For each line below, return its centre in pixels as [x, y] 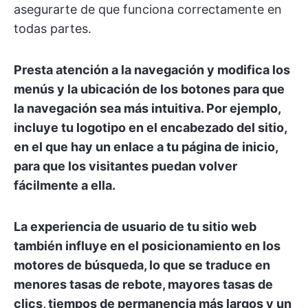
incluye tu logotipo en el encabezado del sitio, [150, 128]
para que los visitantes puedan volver [125, 166]
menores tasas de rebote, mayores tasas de [143, 285]
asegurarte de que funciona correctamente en [148, 10]
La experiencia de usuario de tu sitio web [135, 227]
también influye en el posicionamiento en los [147, 246]
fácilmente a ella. [65, 186]
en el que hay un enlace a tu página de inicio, [146, 147]
